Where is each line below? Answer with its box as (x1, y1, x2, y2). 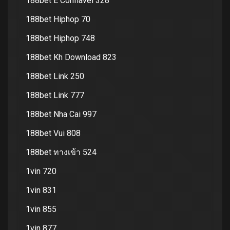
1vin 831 (26, 185, 56, 195)
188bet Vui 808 (26, 128, 81, 138)
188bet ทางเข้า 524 (26, 147, 97, 157)
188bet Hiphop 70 (26, 14, 90, 24)
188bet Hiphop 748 (26, 33, 95, 43)
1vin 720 (26, 166, 56, 176)
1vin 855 (26, 204, 56, 214)
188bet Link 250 (26, 71, 84, 81)
